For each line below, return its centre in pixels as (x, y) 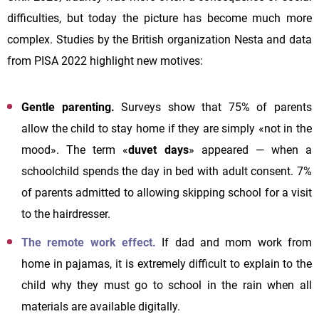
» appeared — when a (250, 150)
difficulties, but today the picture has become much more (159, 18)
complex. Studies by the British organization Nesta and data (159, 39)
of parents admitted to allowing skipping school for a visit (167, 192)
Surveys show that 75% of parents (213, 107)
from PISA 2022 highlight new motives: (105, 61)
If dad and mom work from (234, 242)
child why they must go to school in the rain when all (167, 285)
